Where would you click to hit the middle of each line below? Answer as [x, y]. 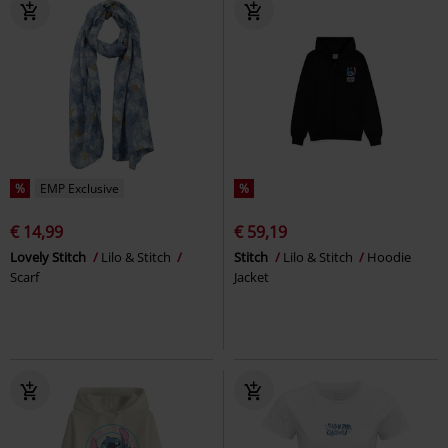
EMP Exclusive [79, 188]
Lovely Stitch [49, 256]
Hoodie [389, 256]
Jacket [251, 276]
